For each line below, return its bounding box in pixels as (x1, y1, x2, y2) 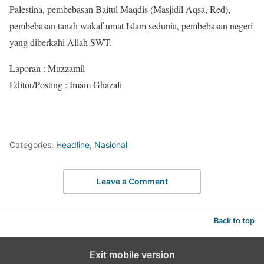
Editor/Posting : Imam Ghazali (9, 78, 122, 91)
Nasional (94, 139, 127, 150)
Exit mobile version (89, 249, 175, 261)
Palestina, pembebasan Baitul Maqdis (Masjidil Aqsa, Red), (9, 2, 230, 15)
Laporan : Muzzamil (9, 61, 85, 74)
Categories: (9, 139, 56, 150)
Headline (56, 139, 90, 150)
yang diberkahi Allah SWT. (9, 35, 112, 48)
